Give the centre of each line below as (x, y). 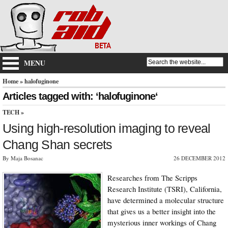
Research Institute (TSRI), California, (165, 189)
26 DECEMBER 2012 (199, 158)
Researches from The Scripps (152, 177)
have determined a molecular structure (166, 200)
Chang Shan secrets (58, 144)
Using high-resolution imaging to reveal (107, 128)
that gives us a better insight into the (162, 211)
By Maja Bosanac (23, 158)
